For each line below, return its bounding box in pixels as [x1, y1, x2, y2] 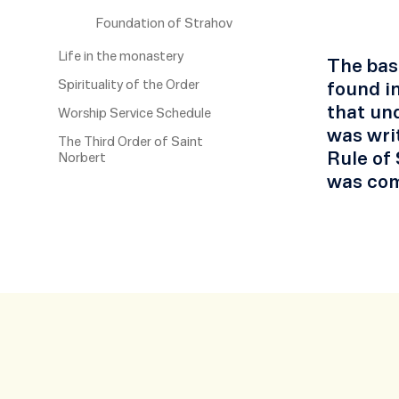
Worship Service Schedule [58, 108, 211, 120]
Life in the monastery [58, 51, 183, 63]
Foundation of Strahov [95, 18, 232, 30]
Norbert [58, 152, 106, 165]
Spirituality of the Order [58, 79, 199, 92]
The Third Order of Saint [58, 136, 203, 149]
